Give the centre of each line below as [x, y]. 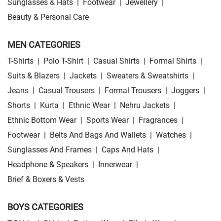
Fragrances [158, 120]
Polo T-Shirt [63, 61]
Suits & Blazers [34, 76]
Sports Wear [108, 120]
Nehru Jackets [145, 106]
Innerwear [115, 165]
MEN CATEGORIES [44, 45]
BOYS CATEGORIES [45, 207]
